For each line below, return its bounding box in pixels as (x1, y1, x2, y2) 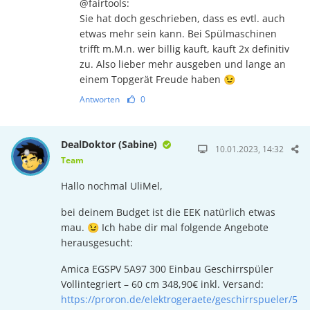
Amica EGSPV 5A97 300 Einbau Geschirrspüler (60, 262, 273, 276)
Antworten (79, 93, 120, 106)
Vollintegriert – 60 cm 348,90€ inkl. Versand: (60, 277, 264, 291)
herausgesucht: (60, 236, 133, 250)
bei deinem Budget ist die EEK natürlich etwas (60, 206, 275, 219)
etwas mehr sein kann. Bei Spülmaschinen (79, 27, 277, 41)
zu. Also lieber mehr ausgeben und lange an (79, 57, 286, 71)
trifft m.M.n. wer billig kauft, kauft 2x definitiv (79, 42, 289, 56)
